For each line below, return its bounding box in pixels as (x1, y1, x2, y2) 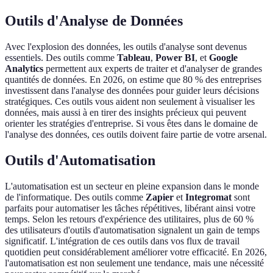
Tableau (117, 52, 151, 63)
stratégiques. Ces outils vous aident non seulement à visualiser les (5, 96, 255, 107)
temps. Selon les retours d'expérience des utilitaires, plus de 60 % (5, 213, 253, 224)
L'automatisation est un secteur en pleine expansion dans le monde (5, 180, 259, 191)
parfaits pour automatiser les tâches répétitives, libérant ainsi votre (5, 202, 255, 213)
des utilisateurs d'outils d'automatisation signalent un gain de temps (5, 224, 260, 235)
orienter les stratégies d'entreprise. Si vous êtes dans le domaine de (5, 118, 258, 129)
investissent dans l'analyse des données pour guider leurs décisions (5, 85, 259, 96)
